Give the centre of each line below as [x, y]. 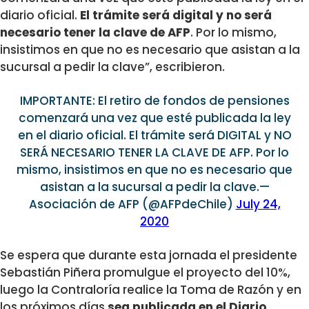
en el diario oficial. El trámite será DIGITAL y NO [154, 135]
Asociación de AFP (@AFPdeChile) [132, 204]
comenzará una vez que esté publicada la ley [154, 118]
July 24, [258, 204]
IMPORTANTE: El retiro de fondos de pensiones [154, 100]
